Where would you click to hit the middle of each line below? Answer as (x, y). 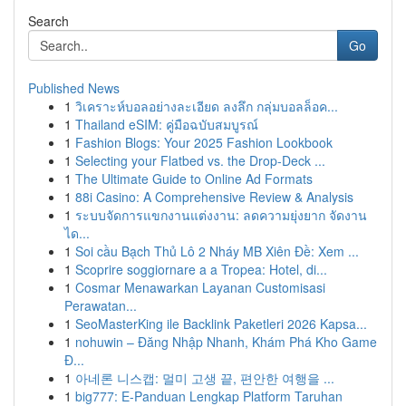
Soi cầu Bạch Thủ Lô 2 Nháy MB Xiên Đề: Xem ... (217, 251)
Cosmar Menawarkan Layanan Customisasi (200, 287)
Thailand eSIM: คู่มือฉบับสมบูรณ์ (167, 124)
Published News (74, 88)
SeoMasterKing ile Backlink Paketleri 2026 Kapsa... (221, 324)
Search (48, 21)
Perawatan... (101, 305)
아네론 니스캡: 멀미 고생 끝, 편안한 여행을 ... (205, 378)
